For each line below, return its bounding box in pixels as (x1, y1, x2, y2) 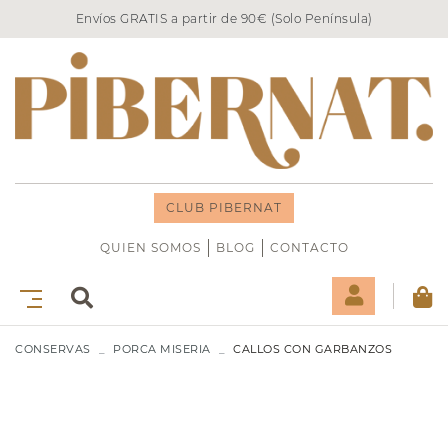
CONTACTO (269, 240, 349, 256)
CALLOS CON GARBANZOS (233, 342, 392, 357)
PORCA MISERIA (113, 342, 211, 357)
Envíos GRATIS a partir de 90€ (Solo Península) (75, 11, 373, 26)
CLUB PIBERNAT (166, 200, 282, 216)
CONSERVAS (15, 342, 91, 357)
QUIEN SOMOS (99, 240, 201, 256)
